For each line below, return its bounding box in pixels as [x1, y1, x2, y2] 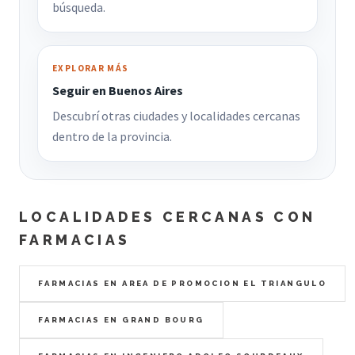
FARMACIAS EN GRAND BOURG [38, 315, 204, 324]
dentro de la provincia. [52, 128, 172, 144]
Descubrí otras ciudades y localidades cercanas [52, 107, 300, 124]
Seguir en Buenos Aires [52, 82, 183, 98]
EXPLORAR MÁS [52, 62, 129, 74]
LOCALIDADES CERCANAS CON [19, 208, 316, 225]
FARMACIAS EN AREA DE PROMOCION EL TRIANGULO [38, 278, 327, 288]
